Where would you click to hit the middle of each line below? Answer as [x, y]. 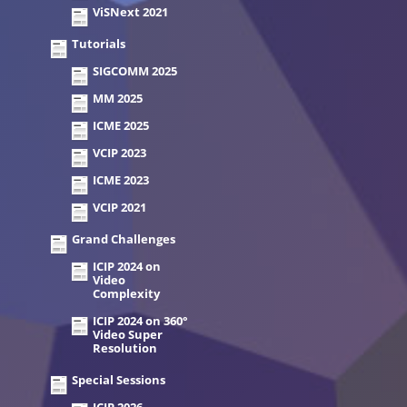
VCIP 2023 [119, 153]
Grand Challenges [124, 239]
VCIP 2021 [119, 207]
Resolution [125, 348]
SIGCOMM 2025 [135, 71]
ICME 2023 [121, 180]
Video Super [128, 334]
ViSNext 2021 [130, 12]
